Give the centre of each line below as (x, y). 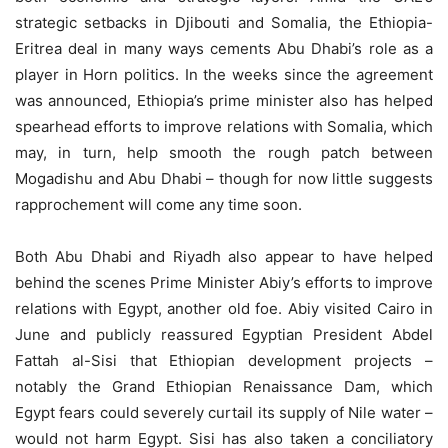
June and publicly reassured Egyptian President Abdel (224, 334)
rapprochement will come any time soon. (158, 204)
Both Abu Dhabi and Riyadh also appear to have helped (224, 256)
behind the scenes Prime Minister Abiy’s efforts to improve (224, 282)
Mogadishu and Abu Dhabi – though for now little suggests (224, 178)
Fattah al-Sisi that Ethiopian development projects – (224, 360)
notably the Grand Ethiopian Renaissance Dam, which (224, 386)
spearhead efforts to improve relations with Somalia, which (224, 126)
